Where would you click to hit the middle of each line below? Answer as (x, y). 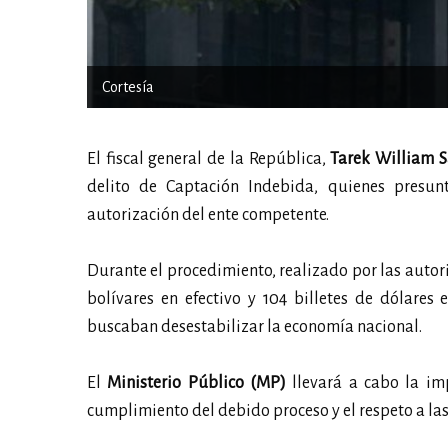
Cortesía (128, 86)
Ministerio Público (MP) (197, 382)
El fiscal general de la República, (209, 158)
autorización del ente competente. (208, 214)
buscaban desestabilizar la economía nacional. (254, 326)
